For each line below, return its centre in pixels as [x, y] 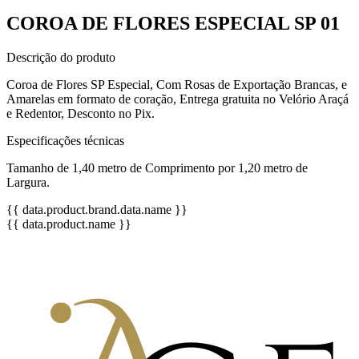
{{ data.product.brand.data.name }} [97, 209]
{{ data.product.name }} [69, 224]
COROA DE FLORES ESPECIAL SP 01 [173, 23]
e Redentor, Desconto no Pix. [81, 113]
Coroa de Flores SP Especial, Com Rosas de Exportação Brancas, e [177, 84]
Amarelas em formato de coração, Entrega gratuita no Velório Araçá [177, 99]
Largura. [28, 182]
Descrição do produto [61, 57]
